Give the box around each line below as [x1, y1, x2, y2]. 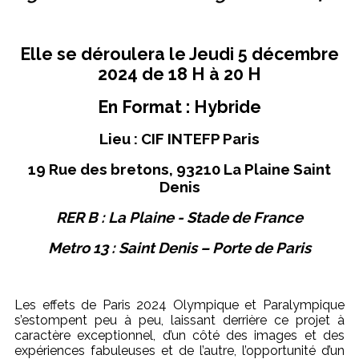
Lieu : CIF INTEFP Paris [99, 130, 260, 147]
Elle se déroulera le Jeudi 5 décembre [20, 44, 339, 64]
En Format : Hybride [98, 97, 261, 117]
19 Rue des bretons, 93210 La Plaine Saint [28, 160, 331, 178]
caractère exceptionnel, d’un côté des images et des [14, 328, 345, 343]
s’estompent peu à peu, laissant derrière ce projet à [14, 313, 345, 328]
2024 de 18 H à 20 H [98, 64, 261, 84]
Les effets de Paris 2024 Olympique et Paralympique [14, 297, 345, 313]
